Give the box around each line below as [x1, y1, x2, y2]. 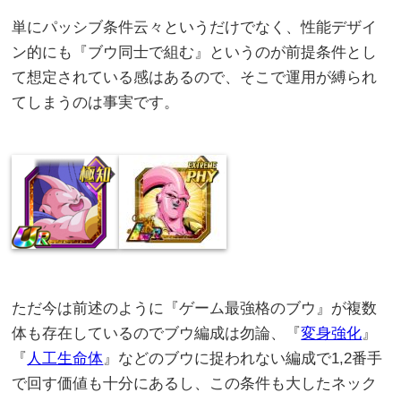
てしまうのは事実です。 [12, 93, 180, 111]
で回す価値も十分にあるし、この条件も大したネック [12, 374, 378, 392]
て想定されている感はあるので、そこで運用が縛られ [12, 68, 378, 86]
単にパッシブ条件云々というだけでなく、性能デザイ [12, 18, 378, 36]
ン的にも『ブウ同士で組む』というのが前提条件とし [12, 43, 378, 61]
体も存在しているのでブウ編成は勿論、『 [12, 324, 302, 342]
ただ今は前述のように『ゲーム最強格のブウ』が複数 [12, 299, 378, 317]
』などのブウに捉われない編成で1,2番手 [103, 349, 383, 367]
